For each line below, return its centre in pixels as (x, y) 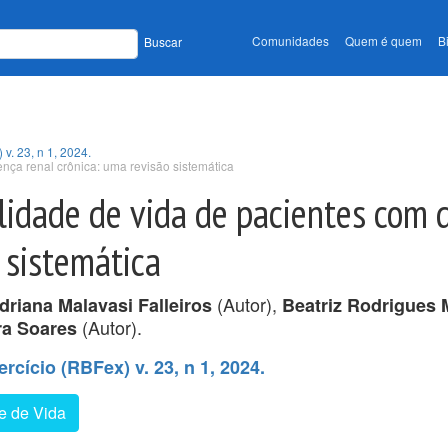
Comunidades (290, 41)
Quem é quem (383, 41)
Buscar (163, 42)
